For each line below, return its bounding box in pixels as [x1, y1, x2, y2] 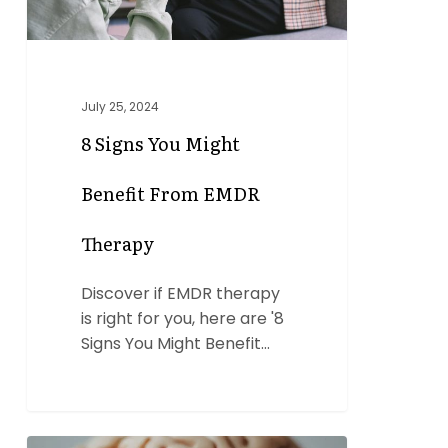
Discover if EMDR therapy [81, 282, 281, 306]
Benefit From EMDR [81, 180, 261, 208]
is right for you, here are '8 [81, 307, 285, 331]
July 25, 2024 [81, 98, 160, 116]
